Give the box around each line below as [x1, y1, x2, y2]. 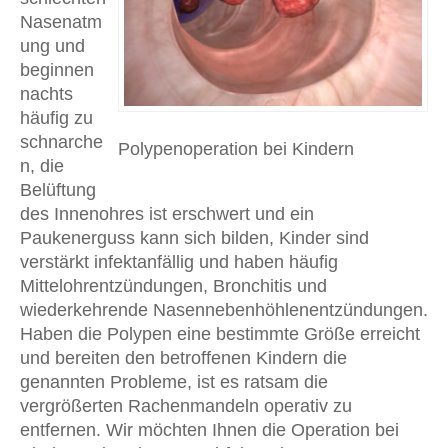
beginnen [20, 59, 94, 80]
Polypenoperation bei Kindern [118, 139, 354, 160]
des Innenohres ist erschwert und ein [20, 203, 314, 224]
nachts [20, 83, 73, 104]
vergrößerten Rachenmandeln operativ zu [20, 395, 352, 416]
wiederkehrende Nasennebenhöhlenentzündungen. [20, 299, 428, 320]
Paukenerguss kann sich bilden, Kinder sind [20, 227, 369, 248]
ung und [20, 35, 85, 56]
